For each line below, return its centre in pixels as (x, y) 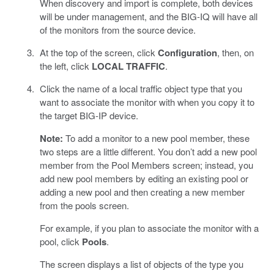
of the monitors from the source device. (117, 29)
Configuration (187, 52)
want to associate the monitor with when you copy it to (147, 102)
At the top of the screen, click (98, 52)
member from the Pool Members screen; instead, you (146, 165)
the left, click (65, 65)
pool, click (61, 241)
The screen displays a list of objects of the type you (141, 264)
